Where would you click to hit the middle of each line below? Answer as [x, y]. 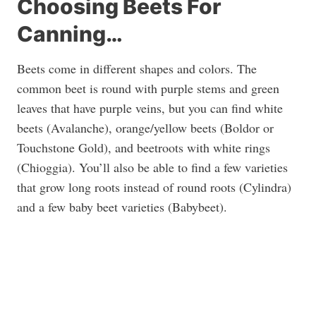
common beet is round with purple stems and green [148, 88]
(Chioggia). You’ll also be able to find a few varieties [152, 167]
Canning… [70, 34]
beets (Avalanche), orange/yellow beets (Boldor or [145, 128]
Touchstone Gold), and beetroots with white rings [144, 147]
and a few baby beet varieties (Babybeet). [122, 207]
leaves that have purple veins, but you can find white [150, 108]
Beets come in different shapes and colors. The [137, 68]
